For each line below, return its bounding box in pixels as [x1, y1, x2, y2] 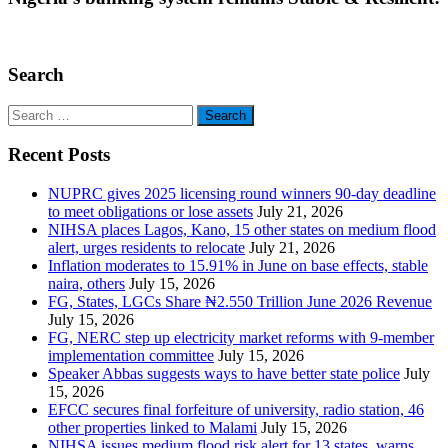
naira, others [48, 275, 125, 293]
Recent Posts [8, 144, 110, 166]
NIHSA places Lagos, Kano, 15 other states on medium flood [48, 221, 436, 239]
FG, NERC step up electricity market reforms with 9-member [48, 329, 434, 347]
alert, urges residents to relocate [48, 239, 245, 257]
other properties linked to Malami [48, 419, 257, 437]
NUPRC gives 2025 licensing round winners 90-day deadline [48, 185, 436, 203]
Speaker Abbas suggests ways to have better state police [48, 365, 400, 383]
